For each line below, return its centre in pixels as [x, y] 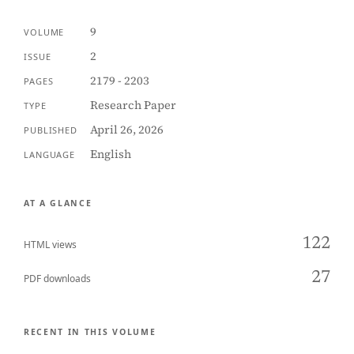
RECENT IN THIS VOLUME [90, 332]
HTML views [50, 245]
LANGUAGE [50, 154]
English [110, 154]
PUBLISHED [51, 130]
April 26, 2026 [126, 130]
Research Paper [133, 105]
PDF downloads [57, 279]
